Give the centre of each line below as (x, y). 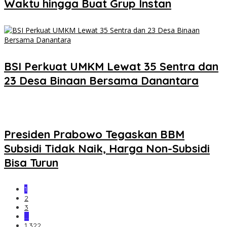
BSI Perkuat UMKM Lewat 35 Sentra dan (111, 67)
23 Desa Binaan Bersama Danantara (101, 81)
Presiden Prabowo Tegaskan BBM (94, 134)
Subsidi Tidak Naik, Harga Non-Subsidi (107, 148)
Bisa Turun (31, 162)
